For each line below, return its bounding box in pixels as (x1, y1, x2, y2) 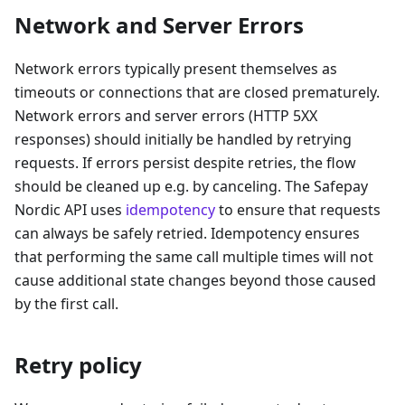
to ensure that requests (215, 200, 381, 220)
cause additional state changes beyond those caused (14, 270, 376, 290)
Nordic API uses (14, 200, 126, 220)
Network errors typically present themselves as (14, 59, 337, 79)
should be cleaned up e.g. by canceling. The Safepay (14, 176, 368, 196)
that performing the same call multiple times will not (14, 247, 373, 267)
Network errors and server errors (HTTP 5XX (14, 106, 317, 126)
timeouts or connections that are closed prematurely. (14, 82, 380, 102)
